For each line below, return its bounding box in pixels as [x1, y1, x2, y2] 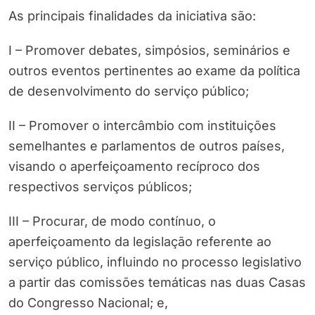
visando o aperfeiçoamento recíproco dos [8, 159, 260, 174]
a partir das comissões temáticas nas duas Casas [8, 275, 306, 290]
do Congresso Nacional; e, [8, 295, 168, 311]
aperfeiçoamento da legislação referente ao [8, 234, 271, 250]
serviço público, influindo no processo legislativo [8, 255, 302, 270]
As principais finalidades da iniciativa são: [8, 8, 256, 24]
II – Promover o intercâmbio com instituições [8, 118, 276, 134]
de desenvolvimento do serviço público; [8, 84, 249, 99]
